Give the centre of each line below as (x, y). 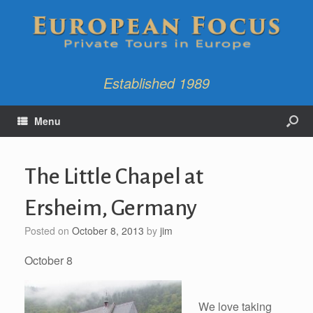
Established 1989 (156, 82)
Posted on (51, 230)
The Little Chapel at (114, 176)
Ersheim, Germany (111, 208)
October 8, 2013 (108, 230)
